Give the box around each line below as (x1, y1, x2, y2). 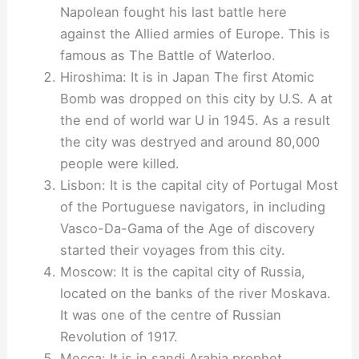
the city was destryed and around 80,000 (59, 134, 320, 151)
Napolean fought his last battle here (59, 4, 287, 21)
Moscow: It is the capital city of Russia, (59, 264, 305, 280)
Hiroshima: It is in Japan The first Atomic (59, 69, 314, 86)
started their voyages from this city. (59, 242, 285, 259)
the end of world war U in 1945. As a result (59, 112, 330, 129)
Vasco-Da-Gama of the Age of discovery (59, 220, 315, 237)
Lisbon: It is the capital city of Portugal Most (59, 177, 338, 194)
